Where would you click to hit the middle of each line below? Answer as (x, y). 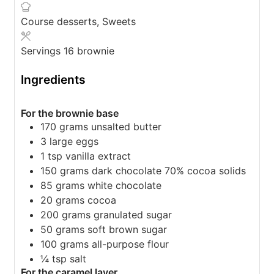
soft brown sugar (127, 230)
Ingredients (53, 79)
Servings (42, 50)
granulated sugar (133, 215)
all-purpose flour (130, 244)
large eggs (74, 142)
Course (39, 21)
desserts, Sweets (96, 21)
